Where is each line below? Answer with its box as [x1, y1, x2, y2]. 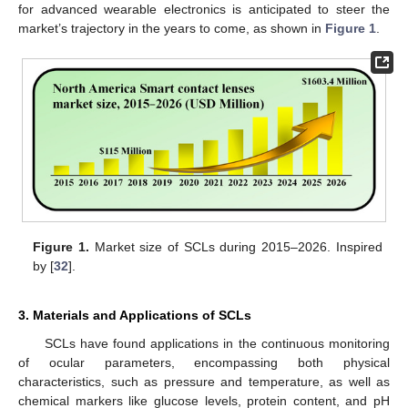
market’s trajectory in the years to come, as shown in [18, 20, 325, 36]
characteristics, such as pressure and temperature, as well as [18, 374, 390, 389]
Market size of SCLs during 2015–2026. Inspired [89, 240, 382, 255]
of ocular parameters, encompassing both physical [18, 355, 390, 370]
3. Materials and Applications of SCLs [18, 308, 251, 322]
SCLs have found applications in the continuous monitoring [44, 336, 390, 351]
